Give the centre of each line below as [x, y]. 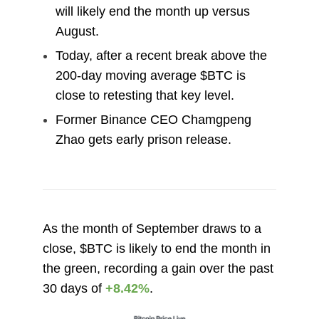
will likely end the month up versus [152, 11]
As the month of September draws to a [152, 229]
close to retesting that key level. [145, 96]
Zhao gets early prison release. [143, 140]
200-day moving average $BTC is [150, 76]
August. [77, 31]
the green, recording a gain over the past [158, 269]
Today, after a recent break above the [161, 56]
